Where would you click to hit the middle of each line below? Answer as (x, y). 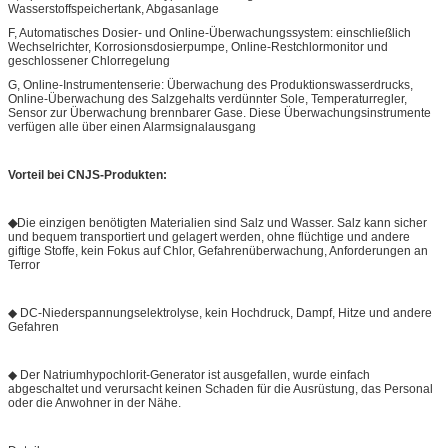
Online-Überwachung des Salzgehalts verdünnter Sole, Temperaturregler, (207, 98)
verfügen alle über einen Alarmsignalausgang (132, 126)
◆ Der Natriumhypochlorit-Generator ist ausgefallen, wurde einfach (189, 374)
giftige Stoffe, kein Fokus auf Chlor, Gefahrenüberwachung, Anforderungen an (218, 250)
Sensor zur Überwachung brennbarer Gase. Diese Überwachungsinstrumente (219, 112)
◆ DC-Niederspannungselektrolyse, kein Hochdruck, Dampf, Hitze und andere (220, 312)
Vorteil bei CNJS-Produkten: (87, 174)
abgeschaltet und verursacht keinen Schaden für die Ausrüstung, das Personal (220, 388)
